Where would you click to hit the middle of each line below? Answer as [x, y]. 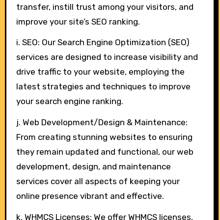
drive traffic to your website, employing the [100, 72]
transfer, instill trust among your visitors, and [105, 7]
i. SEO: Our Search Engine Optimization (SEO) [103, 42]
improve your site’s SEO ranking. [78, 21]
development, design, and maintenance [93, 167]
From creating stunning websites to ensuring [104, 137]
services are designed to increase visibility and [107, 57]
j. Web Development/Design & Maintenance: [102, 123]
